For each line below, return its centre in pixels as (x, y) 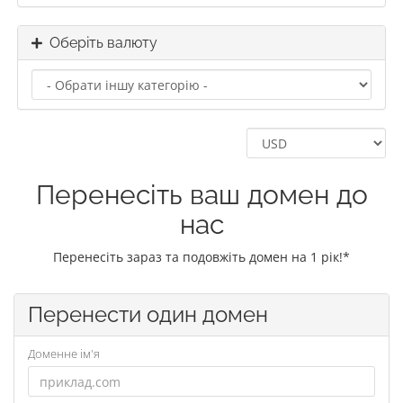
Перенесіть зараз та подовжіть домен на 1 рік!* (201, 257)
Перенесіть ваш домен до (201, 195)
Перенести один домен (148, 314)
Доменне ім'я (64, 354)
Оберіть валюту (100, 43)
